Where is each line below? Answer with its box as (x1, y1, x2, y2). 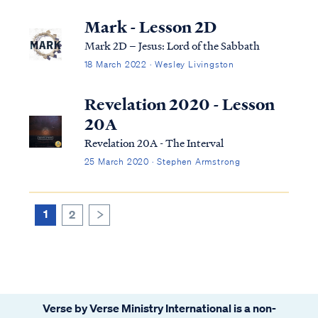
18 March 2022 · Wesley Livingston (84, 57, 234, 70)
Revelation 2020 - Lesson (84, 92, 275, 116)
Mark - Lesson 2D (84, 15, 216, 38)
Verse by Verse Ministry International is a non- (42, 300, 276, 315)
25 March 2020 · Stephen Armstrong (84, 155, 241, 168)
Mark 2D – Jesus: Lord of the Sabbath (84, 37, 260, 53)
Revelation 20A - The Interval (84, 134, 224, 150)
